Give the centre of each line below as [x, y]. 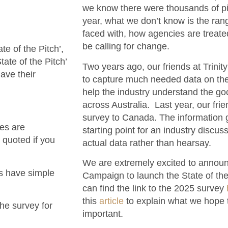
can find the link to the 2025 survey [154, 189]
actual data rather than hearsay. [147, 143]
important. [103, 214]
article [111, 201]
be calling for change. [126, 47]
